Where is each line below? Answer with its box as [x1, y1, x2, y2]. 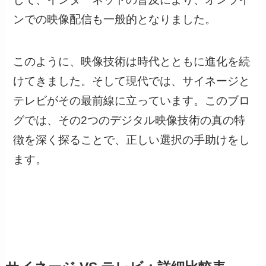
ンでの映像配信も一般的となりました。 [13, 13, 217, 26]
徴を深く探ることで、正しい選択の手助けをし [13, 134, 251, 147]
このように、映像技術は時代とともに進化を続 [13, 55, 251, 68]
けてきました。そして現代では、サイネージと [13, 75, 251, 88]
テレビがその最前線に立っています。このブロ [13, 94, 251, 107]
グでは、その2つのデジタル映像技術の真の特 [13, 114, 246, 127]
